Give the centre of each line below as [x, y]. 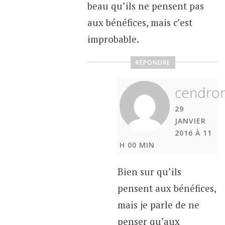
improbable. [113, 39]
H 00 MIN [137, 145]
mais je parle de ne [158, 204]
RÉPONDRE [153, 62]
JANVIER [190, 121]
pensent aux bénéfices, [166, 188]
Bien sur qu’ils [149, 171]
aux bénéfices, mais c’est [140, 23]
